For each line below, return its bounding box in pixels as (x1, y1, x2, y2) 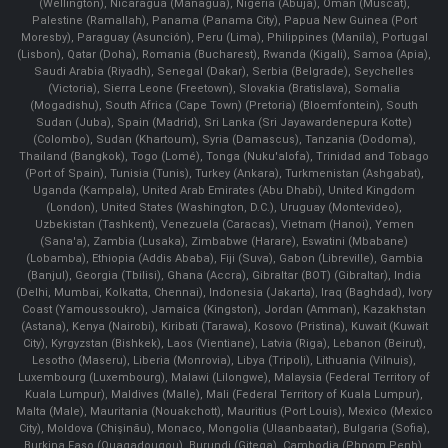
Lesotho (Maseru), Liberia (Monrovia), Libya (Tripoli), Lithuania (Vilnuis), (32, 353, 416, 367)
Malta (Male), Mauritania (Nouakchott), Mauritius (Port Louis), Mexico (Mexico (15, 404, 433, 418)
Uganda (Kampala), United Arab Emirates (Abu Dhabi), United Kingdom (33, 183, 415, 197)
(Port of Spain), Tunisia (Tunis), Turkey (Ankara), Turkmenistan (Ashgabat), (24, 166, 424, 180)
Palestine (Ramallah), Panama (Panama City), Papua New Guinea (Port (31, 13, 417, 27)
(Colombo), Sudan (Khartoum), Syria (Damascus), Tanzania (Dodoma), (32, 132, 416, 146)
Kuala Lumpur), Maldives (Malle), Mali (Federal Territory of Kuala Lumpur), (25, 387, 423, 401)
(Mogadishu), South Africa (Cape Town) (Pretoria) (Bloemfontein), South (30, 98, 418, 112)
